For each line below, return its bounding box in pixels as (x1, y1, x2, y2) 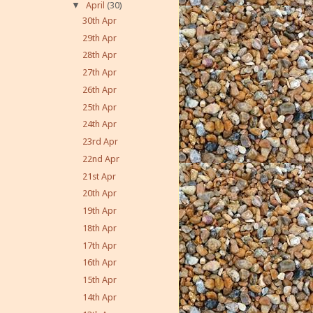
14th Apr (82, 291, 117, 303)
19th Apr (82, 205, 117, 217)
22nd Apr (82, 153, 120, 164)
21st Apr (82, 170, 117, 182)
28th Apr (82, 50, 117, 61)
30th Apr (82, 15, 117, 26)
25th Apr (82, 101, 117, 112)
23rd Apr (82, 136, 119, 147)
